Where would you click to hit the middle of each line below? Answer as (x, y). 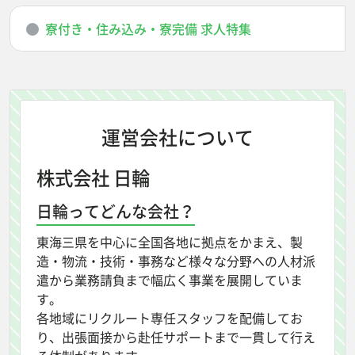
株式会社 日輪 (93, 177)
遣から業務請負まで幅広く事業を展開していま (170, 279)
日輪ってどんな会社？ (116, 211)
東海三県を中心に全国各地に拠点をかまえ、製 (170, 241)
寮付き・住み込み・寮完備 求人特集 (148, 28)
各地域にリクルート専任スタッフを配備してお (170, 317)
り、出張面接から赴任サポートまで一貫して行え (176, 336)
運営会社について (177, 137)
